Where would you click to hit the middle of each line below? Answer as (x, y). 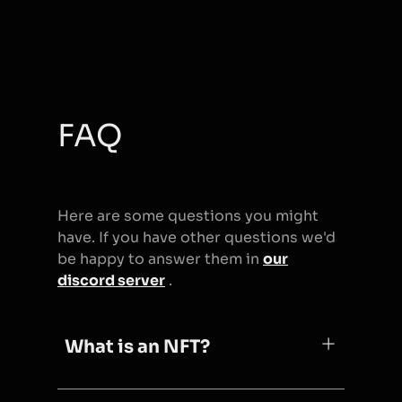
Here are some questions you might (188, 215)
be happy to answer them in (160, 258)
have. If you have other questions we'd (197, 237)
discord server (111, 280)
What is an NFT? (137, 346)
